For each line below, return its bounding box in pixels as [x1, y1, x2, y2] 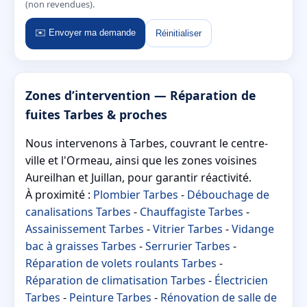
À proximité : [25, 186, 93, 202]
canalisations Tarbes [25, 204, 131, 219]
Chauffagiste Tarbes [140, 204, 243, 219]
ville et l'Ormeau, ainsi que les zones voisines [25, 152, 257, 168]
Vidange [232, 221, 274, 236]
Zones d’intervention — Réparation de [25, 86, 256, 103]
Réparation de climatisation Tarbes [25, 272, 206, 288]
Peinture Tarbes [69, 289, 151, 305]
